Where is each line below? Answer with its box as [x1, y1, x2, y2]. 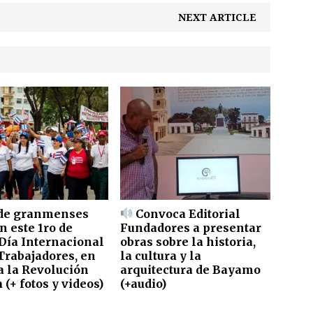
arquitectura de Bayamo [120, 262, 261, 277]
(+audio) [120, 276, 167, 291]
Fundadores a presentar [120, 220, 262, 235]
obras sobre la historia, [120, 234, 256, 249]
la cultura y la [120, 248, 202, 263]
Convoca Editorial [133, 206, 241, 221]
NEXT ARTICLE [178, 12, 257, 24]
